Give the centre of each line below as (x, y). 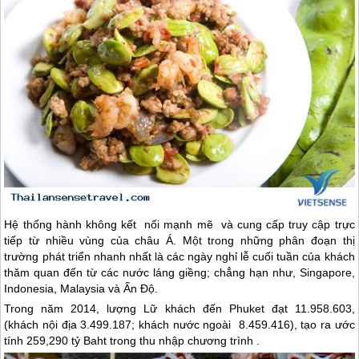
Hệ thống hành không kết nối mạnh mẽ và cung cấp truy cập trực (179, 224)
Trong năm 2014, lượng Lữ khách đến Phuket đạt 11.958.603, (179, 308)
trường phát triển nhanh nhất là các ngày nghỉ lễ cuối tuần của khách (179, 256)
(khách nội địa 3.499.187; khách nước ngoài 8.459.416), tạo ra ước (179, 324)
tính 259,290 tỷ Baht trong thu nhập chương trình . (132, 340)
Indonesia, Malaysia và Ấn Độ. (81, 288)
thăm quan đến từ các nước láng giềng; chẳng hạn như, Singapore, (179, 272)
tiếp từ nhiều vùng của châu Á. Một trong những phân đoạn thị (179, 240)
